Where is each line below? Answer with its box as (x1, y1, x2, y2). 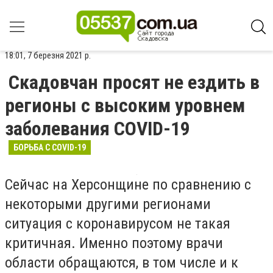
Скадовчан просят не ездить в (9, 71, 260, 94)
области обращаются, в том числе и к (5, 254, 238, 271)
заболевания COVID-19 (5, 117, 190, 140)
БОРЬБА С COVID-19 (13, 143, 86, 152)
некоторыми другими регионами (5, 196, 211, 213)
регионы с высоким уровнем (5, 94, 245, 117)
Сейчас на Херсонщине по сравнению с (5, 176, 251, 193)
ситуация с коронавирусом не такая (5, 215, 230, 232)
